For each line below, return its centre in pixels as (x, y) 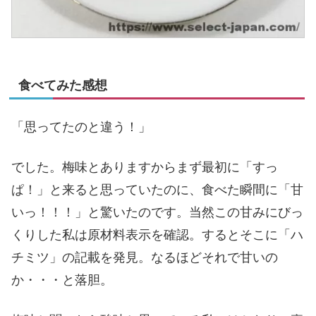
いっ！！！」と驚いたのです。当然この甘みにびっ (157, 213)
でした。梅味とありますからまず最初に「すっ (145, 168)
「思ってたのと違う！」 (81, 127)
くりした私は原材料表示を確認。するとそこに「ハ (157, 235)
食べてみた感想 (63, 86)
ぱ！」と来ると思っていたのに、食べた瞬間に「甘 (157, 190)
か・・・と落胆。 (62, 280)
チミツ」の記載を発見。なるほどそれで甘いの (145, 258)
